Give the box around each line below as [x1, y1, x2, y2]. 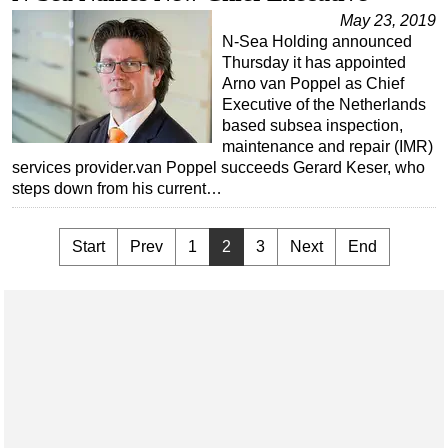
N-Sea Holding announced [222, 33, 412, 51]
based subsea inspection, [222, 117, 403, 135]
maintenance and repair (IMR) [222, 138, 433, 156]
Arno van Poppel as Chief [222, 75, 404, 93]
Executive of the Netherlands [222, 96, 426, 114]
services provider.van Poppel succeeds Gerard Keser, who [12, 159, 425, 177]
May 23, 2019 [340, 12, 436, 30]
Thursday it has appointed [222, 54, 406, 72]
